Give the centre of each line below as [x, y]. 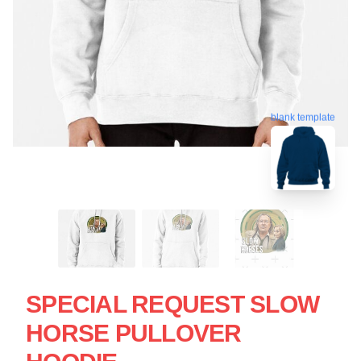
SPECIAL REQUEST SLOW [172, 304]
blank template [303, 116]
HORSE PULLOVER [134, 333]
